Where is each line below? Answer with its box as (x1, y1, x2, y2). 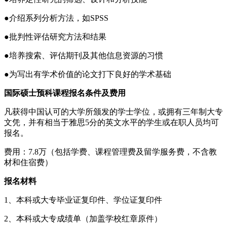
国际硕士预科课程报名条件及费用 (4, 88, 126, 97)
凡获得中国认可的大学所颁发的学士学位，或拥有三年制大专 (4, 107, 223, 116)
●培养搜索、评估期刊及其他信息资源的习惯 (4, 51, 163, 60)
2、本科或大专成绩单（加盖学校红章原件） (4, 214, 162, 223)
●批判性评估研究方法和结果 (4, 32, 106, 41)
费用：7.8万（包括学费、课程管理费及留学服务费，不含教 (4, 147, 217, 156)
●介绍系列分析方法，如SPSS (4, 13, 108, 22)
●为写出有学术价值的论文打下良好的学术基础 (4, 69, 171, 79)
